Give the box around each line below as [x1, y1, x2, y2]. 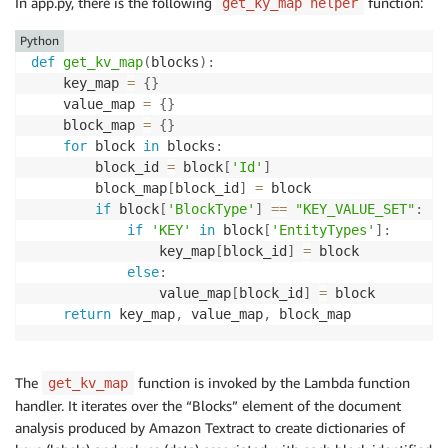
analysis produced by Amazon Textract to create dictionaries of [15, 418, 405, 436]
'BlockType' [167, 200, 255, 217]
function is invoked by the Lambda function [134, 373, 410, 391]
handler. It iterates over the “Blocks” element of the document [15, 396, 401, 414]
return [63, 305, 111, 322]
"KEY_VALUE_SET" [295, 200, 415, 217]
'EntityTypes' [271, 221, 375, 238]
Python [20, 32, 59, 48]
